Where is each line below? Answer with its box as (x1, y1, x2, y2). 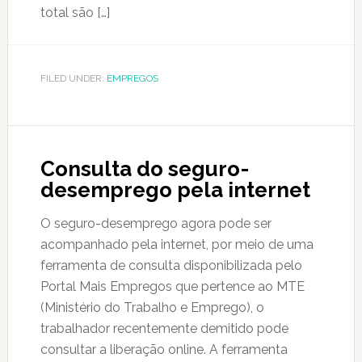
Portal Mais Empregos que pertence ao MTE (40, 279, 305, 294)
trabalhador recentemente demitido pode (40, 321, 288, 336)
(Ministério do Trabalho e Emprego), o (40, 300, 264, 315)
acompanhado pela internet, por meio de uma (40, 237, 314, 252)
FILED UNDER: (40, 73, 107, 84)
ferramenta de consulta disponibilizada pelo (40, 258, 302, 273)
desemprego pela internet (40, 178, 310, 202)
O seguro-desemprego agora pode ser (40, 216, 271, 231)
